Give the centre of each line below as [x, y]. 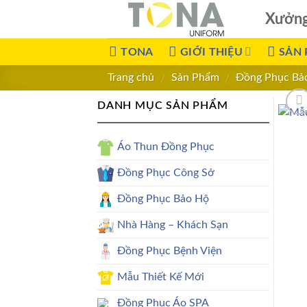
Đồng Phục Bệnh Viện [170, 250]
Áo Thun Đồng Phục [166, 146]
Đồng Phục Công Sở [166, 172]
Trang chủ [131, 78]
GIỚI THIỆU [211, 52]
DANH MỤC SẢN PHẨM [163, 106]
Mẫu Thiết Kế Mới [161, 277]
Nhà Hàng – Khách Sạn [173, 224]
